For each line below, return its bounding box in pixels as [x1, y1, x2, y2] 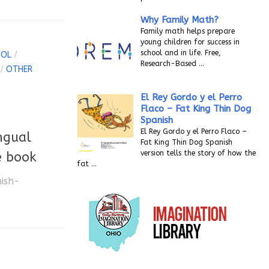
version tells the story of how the [141, 148, 256, 157]
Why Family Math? [141, 14, 219, 25]
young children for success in [141, 38, 240, 46]
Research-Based [141, 59, 199, 68]
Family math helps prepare [141, 27, 235, 35]
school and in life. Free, [141, 49, 222, 57]
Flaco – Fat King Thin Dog [141, 103, 252, 114]
